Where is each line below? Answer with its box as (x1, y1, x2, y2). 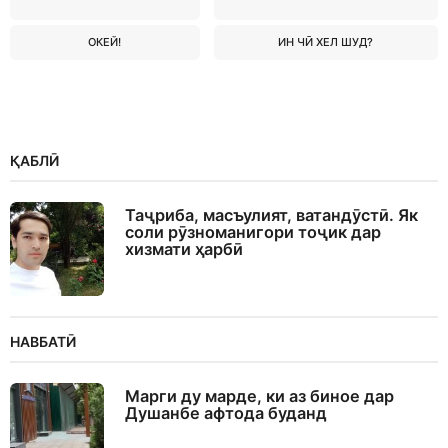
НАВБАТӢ (10, 332, 76, 350)
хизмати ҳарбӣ (125, 238, 243, 259)
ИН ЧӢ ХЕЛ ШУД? (278, 34, 374, 49)
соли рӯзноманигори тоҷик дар (125, 221, 381, 242)
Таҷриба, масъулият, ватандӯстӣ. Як (125, 204, 418, 225)
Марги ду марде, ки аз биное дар (125, 385, 394, 406)
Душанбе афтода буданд (125, 402, 327, 423)
